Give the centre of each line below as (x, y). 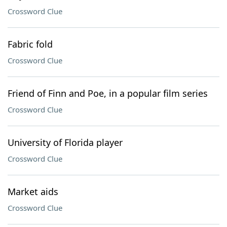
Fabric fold (30, 44)
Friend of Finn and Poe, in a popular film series (108, 93)
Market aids (33, 192)
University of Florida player (65, 142)
